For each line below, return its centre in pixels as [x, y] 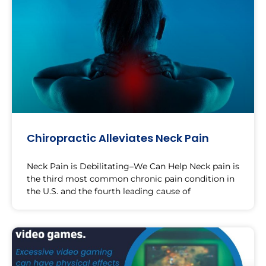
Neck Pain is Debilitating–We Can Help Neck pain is [133, 166]
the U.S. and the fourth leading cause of [109, 191]
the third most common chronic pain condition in [131, 178]
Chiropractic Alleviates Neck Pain [118, 138]
